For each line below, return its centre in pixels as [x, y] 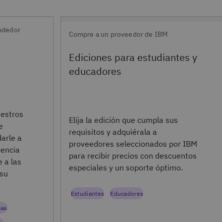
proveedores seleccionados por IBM [133, 144]
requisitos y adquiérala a [113, 132]
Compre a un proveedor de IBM [118, 34]
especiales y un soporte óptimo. [126, 168]
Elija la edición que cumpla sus [123, 120]
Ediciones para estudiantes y [133, 57]
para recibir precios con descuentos [133, 156]
